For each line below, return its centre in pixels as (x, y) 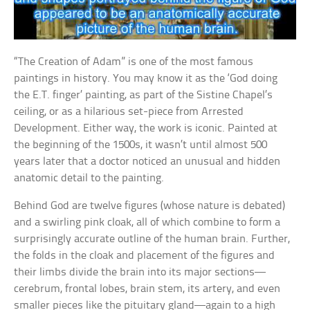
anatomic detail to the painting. (89, 178)
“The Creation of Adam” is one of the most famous (134, 62)
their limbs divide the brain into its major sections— (140, 272)
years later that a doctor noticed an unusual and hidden (147, 161)
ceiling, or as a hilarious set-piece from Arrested (129, 111)
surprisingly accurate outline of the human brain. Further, (152, 239)
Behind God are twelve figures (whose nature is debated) (150, 206)
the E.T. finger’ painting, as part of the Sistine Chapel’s (144, 95)
